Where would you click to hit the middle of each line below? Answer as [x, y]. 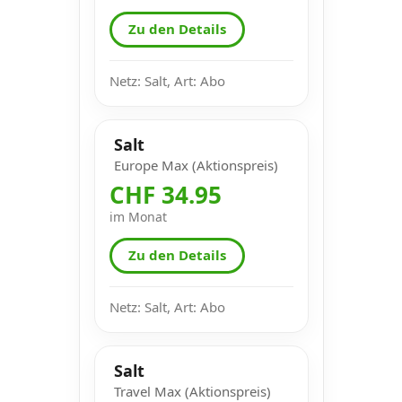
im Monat [138, 216]
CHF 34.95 [165, 194]
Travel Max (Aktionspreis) [192, 391]
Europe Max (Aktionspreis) [196, 165]
